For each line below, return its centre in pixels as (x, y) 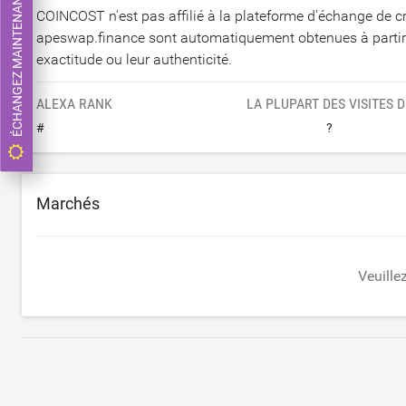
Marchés (68, 203)
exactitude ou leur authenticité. (134, 59)
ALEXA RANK (74, 104)
